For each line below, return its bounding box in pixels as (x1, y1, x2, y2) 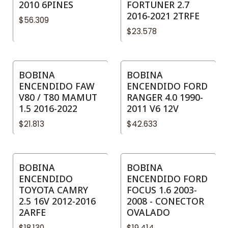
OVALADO (127, 206, 170, 219)
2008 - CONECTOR (127, 195, 204, 208)
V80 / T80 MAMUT (19, 91, 97, 103)
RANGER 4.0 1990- (127, 91, 203, 103)
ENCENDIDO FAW (19, 79, 95, 92)
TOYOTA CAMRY (19, 184, 88, 196)
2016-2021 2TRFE (127, 9, 199, 22)
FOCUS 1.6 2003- (127, 184, 197, 196)
